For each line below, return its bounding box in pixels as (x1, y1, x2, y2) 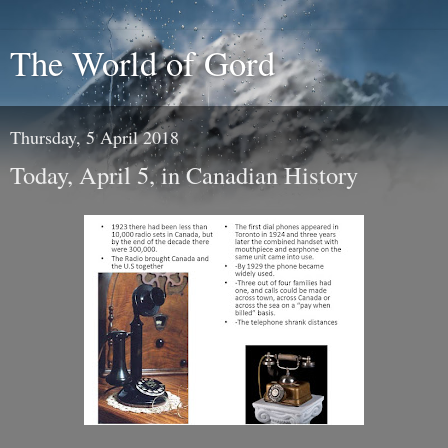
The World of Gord (10, 40, 275, 86)
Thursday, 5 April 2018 (10, 125, 179, 149)
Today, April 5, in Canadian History (10, 158, 358, 191)
